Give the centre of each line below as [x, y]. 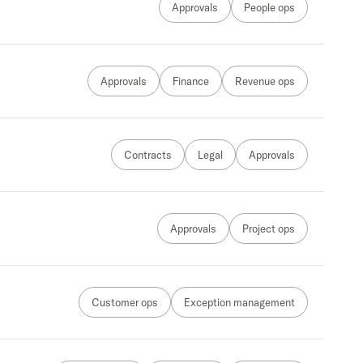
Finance [191, 81]
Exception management [239, 302]
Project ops [269, 228]
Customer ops [125, 302]
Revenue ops [265, 81]
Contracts [148, 155]
